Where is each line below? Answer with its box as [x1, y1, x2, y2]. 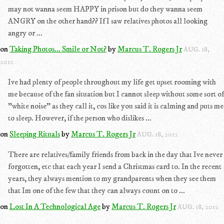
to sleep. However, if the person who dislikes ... [8, 113, 151, 123]
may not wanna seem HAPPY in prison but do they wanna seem [8, 4, 202, 14]
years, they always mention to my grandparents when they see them [8, 173, 216, 183]
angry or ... [8, 28, 42, 38]
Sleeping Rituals [9, 129, 60, 139]
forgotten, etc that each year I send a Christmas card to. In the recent [8, 161, 221, 171]
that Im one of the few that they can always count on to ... [8, 185, 185, 195]
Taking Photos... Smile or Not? [9, 44, 106, 54]
